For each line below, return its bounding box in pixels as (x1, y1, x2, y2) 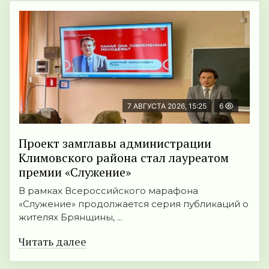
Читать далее (19, 234, 86, 249)
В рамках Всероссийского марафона (19, 185, 198, 197)
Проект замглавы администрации (19, 135, 211, 152)
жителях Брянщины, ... (19, 211, 122, 223)
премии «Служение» (19, 164, 131, 181)
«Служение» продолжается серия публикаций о (19, 198, 249, 210)
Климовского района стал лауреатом (19, 150, 229, 166)
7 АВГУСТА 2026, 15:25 (127, 101, 207, 111)
